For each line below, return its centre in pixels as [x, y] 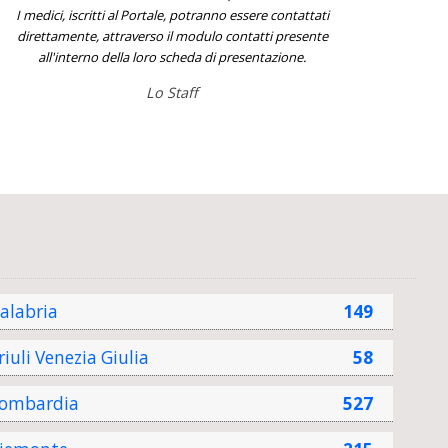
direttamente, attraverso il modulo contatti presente [172, 35]
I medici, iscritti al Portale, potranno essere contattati [172, 14]
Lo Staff [172, 92]
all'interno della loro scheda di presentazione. [172, 56]
